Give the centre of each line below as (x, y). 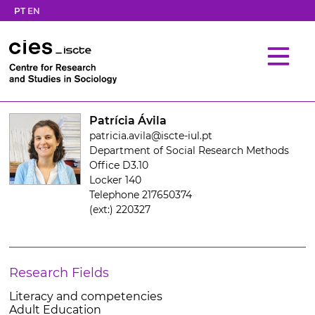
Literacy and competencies (85, 296)
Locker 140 (115, 180)
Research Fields (59, 273)
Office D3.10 (118, 165)
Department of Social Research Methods (189, 150)
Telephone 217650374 (140, 195)
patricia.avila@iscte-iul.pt (150, 136)
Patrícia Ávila (128, 121)
